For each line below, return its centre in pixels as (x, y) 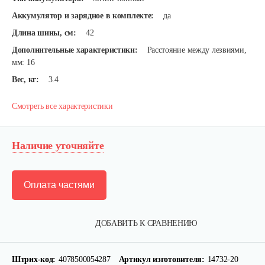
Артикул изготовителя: (161, 259)
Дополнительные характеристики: (75, 50)
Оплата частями (59, 185)
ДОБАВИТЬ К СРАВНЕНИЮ (146, 223)
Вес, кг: (25, 80)
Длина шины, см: (44, 33)
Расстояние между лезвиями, (197, 50)
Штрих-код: (34, 259)
